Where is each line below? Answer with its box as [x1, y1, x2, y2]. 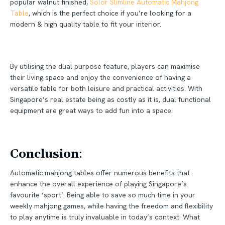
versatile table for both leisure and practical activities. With [10, 83, 202, 93]
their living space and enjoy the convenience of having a [10, 72, 191, 82]
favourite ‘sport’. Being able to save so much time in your [10, 190, 195, 199]
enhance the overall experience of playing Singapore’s [10, 179, 187, 188]
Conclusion [10, 146, 79, 162]
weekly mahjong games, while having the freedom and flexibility [10, 201, 213, 210]
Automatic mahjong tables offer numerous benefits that [10, 168, 190, 177]
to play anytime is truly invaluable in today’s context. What [10, 212, 200, 221]
